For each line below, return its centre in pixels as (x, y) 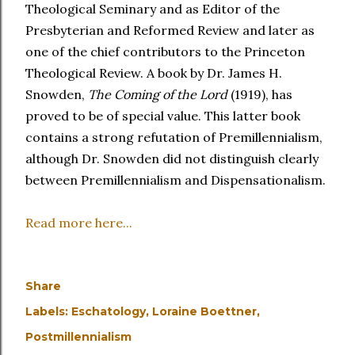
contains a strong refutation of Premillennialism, (174, 137)
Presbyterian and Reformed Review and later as (170, 30)
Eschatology (109, 311)
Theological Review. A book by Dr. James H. (154, 73)
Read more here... (79, 223)
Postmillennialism (78, 337)
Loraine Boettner (204, 311)
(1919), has (260, 94)
